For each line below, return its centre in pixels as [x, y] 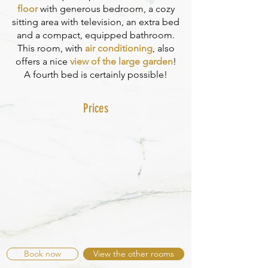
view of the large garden [121, 61]
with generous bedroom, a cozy [106, 9]
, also [163, 48]
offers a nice [42, 61]
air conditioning [118, 48]
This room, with [51, 48]
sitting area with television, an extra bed [96, 22]
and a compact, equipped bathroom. [96, 35]
